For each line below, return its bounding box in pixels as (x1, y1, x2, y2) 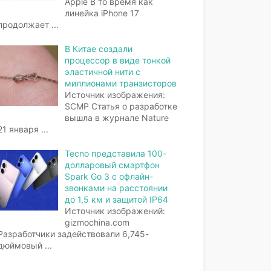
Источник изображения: (64, 89, 165, 100)
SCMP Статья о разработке (64, 100, 177, 111)
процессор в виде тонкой (64, 54, 171, 65)
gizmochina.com (64, 217, 129, 227)
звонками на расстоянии (64, 182, 168, 193)
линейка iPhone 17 (64, 7, 139, 18)
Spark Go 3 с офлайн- (64, 171, 153, 181)
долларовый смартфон (64, 159, 160, 170)
